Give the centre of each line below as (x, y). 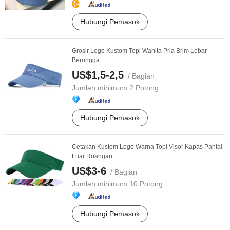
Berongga (86, 60)
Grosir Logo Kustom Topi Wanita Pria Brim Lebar (139, 51)
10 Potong (146, 184)
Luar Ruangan (92, 156)
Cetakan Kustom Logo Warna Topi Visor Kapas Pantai (147, 147)
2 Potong (144, 88)
